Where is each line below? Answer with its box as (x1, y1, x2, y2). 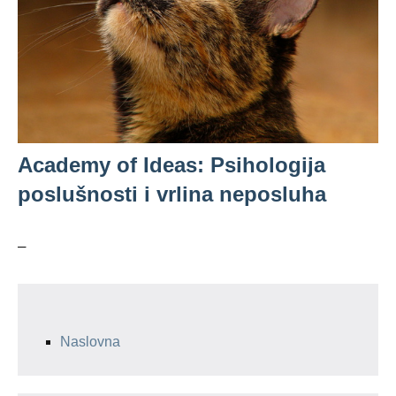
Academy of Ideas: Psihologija (18, 153, 325, 177)
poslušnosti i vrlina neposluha (18, 182, 326, 206)
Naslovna (60, 334, 120, 349)
